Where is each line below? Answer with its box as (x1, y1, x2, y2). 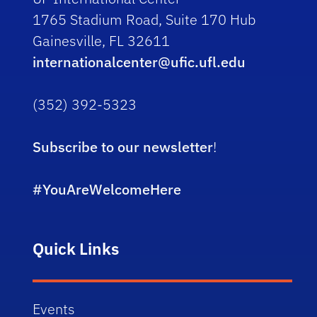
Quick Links (33, 238, 120, 259)
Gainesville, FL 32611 (33, 31, 171, 50)
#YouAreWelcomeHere (33, 180, 182, 199)
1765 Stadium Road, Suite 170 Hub (33, 10, 256, 29)
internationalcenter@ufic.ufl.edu (33, 52, 246, 71)
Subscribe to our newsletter (33, 137, 214, 156)
